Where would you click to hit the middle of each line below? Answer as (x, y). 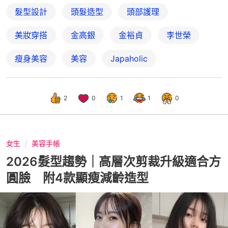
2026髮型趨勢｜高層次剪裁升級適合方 (113, 162)
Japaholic (129, 59)
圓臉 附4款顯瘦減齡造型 (77, 178)
